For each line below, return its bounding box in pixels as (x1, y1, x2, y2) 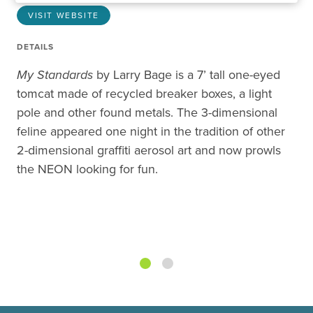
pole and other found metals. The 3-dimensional (17, 103, 277, 122)
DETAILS (17, 41, 54, 53)
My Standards (17, 66, 93, 84)
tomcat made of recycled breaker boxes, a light (17, 85, 272, 103)
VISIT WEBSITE (28, 9, 99, 22)
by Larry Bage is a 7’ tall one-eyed (93, 66, 280, 84)
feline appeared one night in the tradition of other (17, 122, 285, 140)
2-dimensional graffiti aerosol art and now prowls (17, 141, 281, 159)
